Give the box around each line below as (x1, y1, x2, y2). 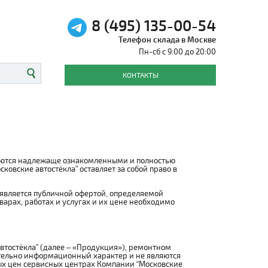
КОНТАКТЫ (122, 71, 159, 79)
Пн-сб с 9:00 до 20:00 (139, 47, 216, 56)
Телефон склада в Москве (118, 35, 216, 44)
